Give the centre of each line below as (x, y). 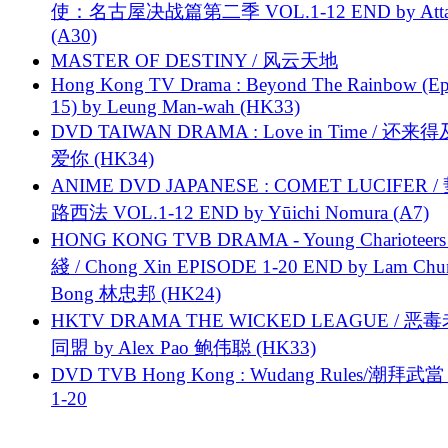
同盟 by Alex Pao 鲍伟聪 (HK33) (183, 347)
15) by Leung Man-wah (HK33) (175, 106)
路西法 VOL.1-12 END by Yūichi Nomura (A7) (240, 212)
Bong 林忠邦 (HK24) (136, 293)
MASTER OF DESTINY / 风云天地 (194, 60)
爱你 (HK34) (102, 158)
